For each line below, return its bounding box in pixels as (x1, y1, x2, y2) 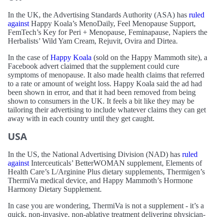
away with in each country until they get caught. (8, 114, 155, 123)
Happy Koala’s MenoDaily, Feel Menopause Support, (29, 19, 196, 28)
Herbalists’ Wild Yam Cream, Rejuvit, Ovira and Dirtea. (8, 36, 178, 45)
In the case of (8, 53, 50, 62)
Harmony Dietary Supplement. (8, 185, 102, 193)
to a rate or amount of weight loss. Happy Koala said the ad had (8, 79, 202, 88)
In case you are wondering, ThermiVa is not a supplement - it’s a (8, 201, 204, 210)
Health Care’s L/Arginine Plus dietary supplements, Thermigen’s (8, 167, 205, 176)
